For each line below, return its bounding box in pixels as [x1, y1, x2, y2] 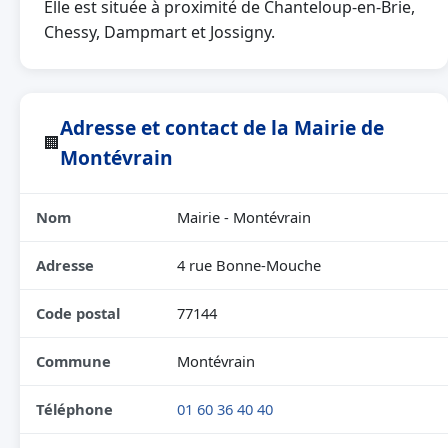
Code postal [36, 303, 120, 323]
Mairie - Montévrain [177, 207, 311, 227]
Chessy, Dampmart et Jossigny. [44, 21, 275, 43]
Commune [36, 351, 111, 371]
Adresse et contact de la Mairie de [60, 114, 384, 141]
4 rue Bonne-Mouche [177, 255, 321, 275]
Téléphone [36, 399, 113, 419]
